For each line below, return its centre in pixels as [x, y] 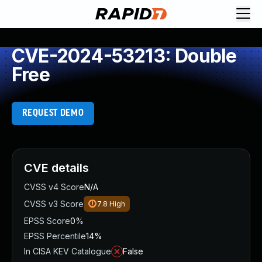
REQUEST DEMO [53, 113]
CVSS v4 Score [54, 187]
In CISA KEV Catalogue [68, 251]
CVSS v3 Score [54, 204]
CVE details [56, 168]
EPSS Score [47, 221]
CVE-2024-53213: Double [124, 56]
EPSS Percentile [55, 236]
